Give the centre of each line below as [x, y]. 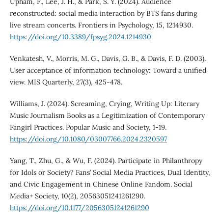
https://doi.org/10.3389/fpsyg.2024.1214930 [80, 37]
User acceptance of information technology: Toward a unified [108, 70]
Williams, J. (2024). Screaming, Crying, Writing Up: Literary [104, 103]
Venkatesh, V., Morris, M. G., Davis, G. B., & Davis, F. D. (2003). [108, 58]
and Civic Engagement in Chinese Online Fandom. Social [101, 184]
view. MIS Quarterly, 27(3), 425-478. [66, 82]
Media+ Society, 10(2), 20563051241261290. [77, 196]
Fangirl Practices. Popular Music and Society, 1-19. [88, 127]
